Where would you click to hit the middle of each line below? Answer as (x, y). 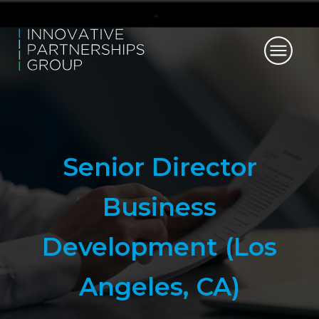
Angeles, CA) (159, 287)
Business (159, 207)
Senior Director (159, 167)
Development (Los (159, 247)
